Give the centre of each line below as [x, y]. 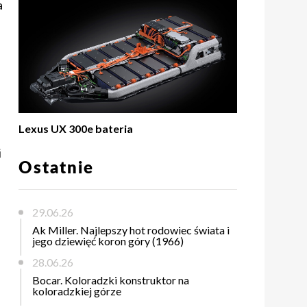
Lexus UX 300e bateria [75, 129]
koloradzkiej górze [76, 291]
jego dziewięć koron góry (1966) [108, 241]
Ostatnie [56, 169]
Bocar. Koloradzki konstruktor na [110, 280]
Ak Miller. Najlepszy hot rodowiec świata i [131, 230]
